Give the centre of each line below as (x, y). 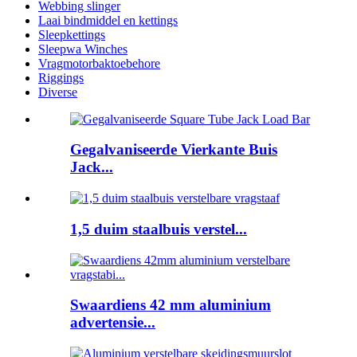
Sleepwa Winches (83, 49)
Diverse (58, 92)
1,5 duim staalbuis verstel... (159, 229)
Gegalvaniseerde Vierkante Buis (174, 150)
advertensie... (113, 323)
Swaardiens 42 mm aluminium (171, 305)
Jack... (92, 167)
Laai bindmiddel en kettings (108, 20)
